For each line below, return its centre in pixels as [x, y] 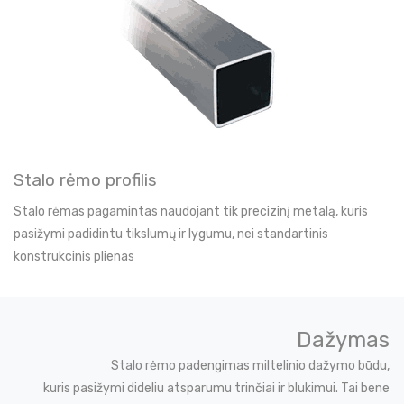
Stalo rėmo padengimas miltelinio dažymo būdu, [250, 365]
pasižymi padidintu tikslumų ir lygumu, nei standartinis [171, 234]
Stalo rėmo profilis [85, 179]
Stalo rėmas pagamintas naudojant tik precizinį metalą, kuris [191, 211]
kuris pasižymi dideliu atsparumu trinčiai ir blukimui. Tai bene [216, 388]
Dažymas [343, 340]
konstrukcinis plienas [74, 256]
